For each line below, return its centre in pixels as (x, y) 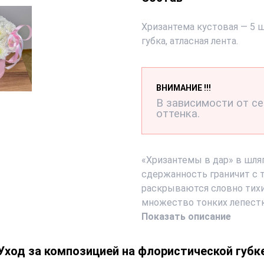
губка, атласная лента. (190, 41)
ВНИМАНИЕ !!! (184, 88)
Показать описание (186, 217)
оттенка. (178, 114)
